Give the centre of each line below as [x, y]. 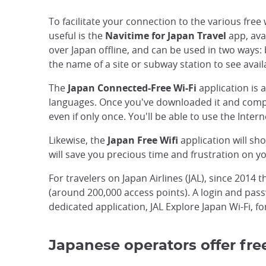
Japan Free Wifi [143, 140]
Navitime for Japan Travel [166, 36]
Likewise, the [78, 140]
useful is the [77, 36]
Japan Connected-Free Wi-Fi [132, 88]
